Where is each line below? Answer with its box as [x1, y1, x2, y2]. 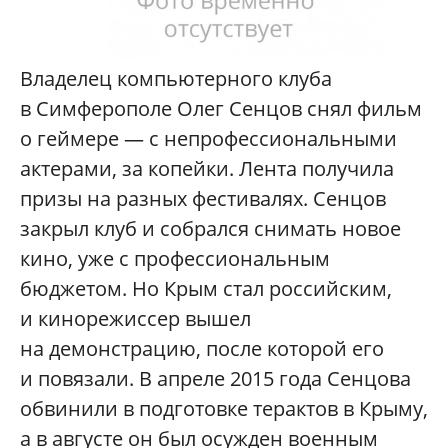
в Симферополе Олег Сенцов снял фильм [20, 94, 422, 122]
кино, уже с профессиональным [20, 244, 330, 272]
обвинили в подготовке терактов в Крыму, [20, 394, 428, 422]
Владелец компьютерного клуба [20, 64, 332, 92]
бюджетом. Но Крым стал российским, [20, 274, 392, 302]
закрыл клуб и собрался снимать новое [20, 214, 401, 242]
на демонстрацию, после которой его [20, 334, 384, 362]
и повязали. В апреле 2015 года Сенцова [20, 364, 411, 392]
